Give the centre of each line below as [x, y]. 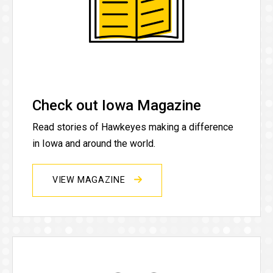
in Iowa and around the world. [94, 143]
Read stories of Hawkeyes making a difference [133, 127]
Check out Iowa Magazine [117, 105]
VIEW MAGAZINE [90, 180]
